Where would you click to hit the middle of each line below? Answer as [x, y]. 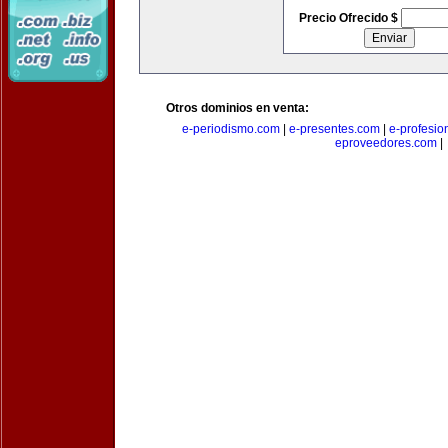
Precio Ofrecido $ [349, 18]
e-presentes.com [334, 129]
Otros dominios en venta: [237, 108]
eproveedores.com [386, 143]
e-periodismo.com [231, 129]
